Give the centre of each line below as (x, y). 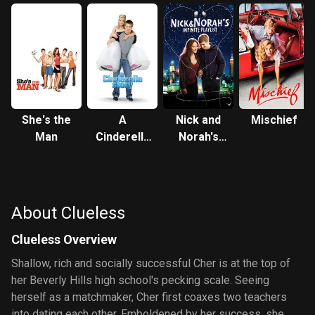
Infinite (198, 154)
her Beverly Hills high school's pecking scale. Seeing (140, 280)
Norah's (198, 137)
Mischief (274, 120)
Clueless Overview (64, 239)
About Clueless (68, 213)
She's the (46, 120)
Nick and (198, 120)
